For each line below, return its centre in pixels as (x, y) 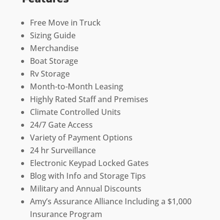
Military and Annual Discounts (85, 189)
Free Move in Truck (65, 23)
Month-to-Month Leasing (76, 87)
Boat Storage (54, 61)
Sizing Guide (53, 36)
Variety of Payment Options (81, 138)
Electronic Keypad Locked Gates (89, 163)
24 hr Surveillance (63, 151)
